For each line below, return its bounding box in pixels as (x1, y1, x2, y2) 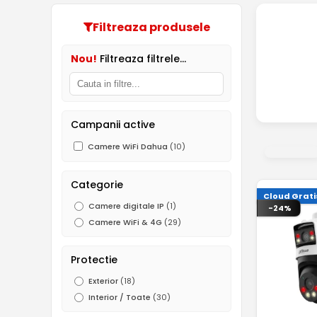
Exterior (88, 275, 118, 287)
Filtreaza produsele (92, 18, 210, 35)
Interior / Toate (88, 292, 151, 304)
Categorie (71, 177, 123, 192)
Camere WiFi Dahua (88, 141, 168, 152)
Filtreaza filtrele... (97, 51, 186, 66)
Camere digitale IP (88, 200, 164, 212)
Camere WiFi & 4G (88, 217, 162, 229)
